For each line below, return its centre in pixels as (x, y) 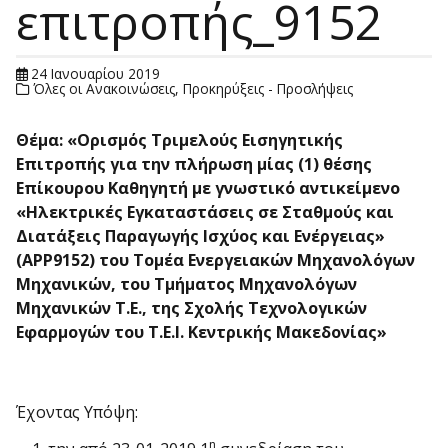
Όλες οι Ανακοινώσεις (104, 89)
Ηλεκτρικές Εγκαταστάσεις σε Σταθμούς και (210, 212)
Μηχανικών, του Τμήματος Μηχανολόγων (186, 284)
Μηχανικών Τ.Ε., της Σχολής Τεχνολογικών (191, 308)
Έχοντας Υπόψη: (77, 412)
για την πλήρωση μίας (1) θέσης (241, 164)
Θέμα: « (46, 140)
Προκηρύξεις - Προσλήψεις (268, 89)
